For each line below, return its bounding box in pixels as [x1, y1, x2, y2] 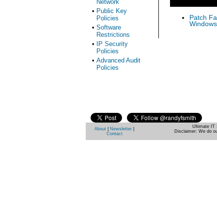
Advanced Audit [96, 57, 140, 64]
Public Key [96, 7, 127, 15]
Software [96, 24, 121, 31]
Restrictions [96, 31, 130, 38]
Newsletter [110, 126, 132, 131]
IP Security [96, 40, 128, 47]
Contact [106, 131, 123, 136]
